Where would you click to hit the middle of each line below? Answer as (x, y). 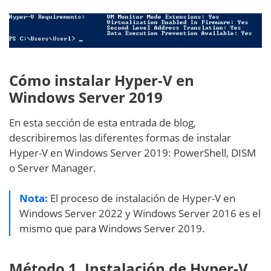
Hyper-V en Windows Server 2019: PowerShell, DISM (132, 153)
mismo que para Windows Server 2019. (112, 229)
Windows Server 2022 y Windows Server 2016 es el (140, 214)
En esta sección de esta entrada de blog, (103, 123)
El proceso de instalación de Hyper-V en (142, 198)
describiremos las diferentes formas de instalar (120, 138)
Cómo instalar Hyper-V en (102, 80)
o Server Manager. (53, 168)
